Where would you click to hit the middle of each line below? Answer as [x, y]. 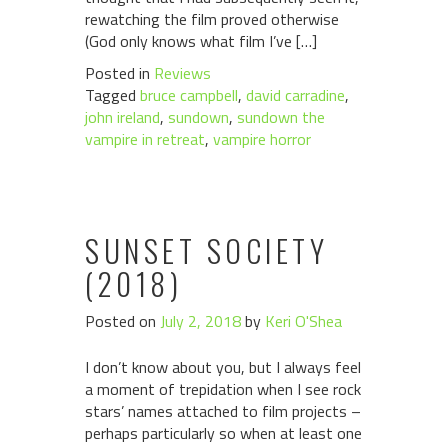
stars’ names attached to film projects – [223, 411]
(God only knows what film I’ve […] [201, 41]
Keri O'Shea [303, 321]
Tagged [112, 95]
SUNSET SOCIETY [206, 250]
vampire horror [262, 139]
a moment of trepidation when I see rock [223, 389]
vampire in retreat [145, 139]
